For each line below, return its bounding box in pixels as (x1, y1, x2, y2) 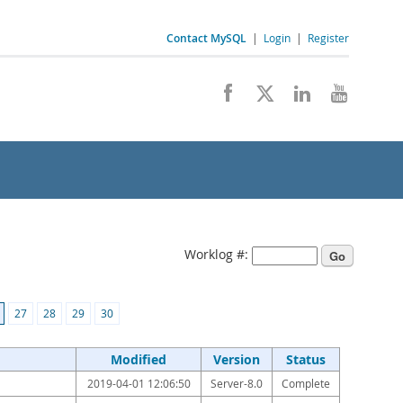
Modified (111, 351, 166, 368)
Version (213, 351, 260, 368)
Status (286, 351, 326, 368)
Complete (282, 376, 330, 391)
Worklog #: (184, 246, 252, 263)
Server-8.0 (210, 376, 263, 391)
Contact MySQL (166, 31, 246, 46)
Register (308, 31, 349, 45)
